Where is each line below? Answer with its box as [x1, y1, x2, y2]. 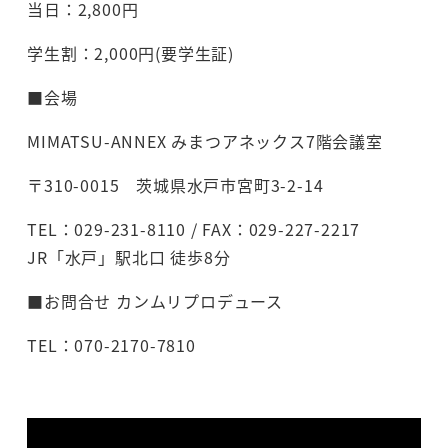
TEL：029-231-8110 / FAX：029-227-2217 [27, 217, 411, 242]
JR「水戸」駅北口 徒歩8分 [27, 245, 231, 270]
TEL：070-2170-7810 [27, 333, 196, 358]
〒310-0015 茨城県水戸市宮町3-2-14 [27, 173, 324, 198]
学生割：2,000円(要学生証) [27, 41, 234, 66]
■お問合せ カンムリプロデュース [27, 289, 283, 314]
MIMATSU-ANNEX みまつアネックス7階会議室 [27, 129, 383, 154]
